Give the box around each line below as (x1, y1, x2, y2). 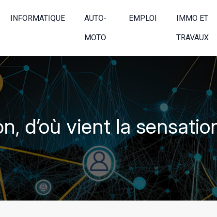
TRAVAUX (176, 33, 209, 42)
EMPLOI (129, 14, 157, 23)
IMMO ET (176, 14, 209, 23)
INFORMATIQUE (10, 14, 65, 23)
